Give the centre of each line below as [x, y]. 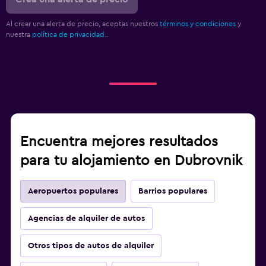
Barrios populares [173, 191]
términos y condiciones [198, 24]
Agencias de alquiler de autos [86, 219]
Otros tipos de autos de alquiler [91, 246]
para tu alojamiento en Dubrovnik [131, 161]
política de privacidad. [69, 35]
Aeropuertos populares [73, 191]
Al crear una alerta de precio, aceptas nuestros [83, 24]
